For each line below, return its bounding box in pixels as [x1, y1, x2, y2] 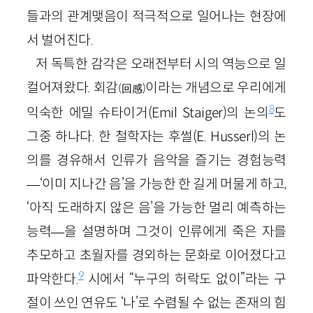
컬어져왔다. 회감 [27, 78, 118, 96]
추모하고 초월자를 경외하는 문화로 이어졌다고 [27, 246, 286, 263]
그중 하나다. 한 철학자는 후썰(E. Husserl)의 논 [27, 127, 286, 145]
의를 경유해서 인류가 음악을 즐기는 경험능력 [27, 151, 286, 168]
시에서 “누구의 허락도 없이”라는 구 [83, 270, 286, 287]
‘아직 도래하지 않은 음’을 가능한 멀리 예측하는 [27, 198, 286, 216]
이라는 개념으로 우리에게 [145, 78, 286, 96]
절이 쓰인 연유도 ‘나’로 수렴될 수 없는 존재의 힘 [27, 293, 286, 311]
